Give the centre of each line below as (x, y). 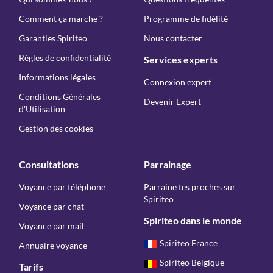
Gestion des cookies (56, 128)
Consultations (49, 164)
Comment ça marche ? (61, 19)
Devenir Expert (172, 101)
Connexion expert (178, 82)
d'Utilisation (42, 109)
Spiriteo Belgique (192, 262)
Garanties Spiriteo (53, 38)
